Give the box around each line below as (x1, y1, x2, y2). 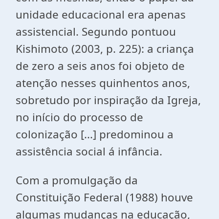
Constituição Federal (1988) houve (16, 190, 193, 205)
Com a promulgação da (16, 173, 138, 188)
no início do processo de (16, 109, 143, 125)
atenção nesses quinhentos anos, (16, 75, 190, 90)
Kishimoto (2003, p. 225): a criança (16, 41, 194, 56)
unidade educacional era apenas (16, 7, 186, 22)
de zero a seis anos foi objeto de (16, 58, 185, 73)
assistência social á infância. (16, 144, 162, 159)
